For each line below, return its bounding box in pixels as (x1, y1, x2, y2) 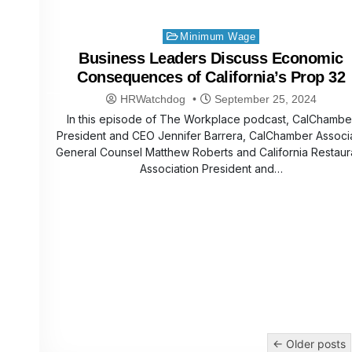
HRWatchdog (119, 93, 185, 106)
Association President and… (139, 162, 283, 176)
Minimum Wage (180, 31, 256, 43)
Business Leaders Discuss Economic (79, 49, 343, 68)
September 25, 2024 (211, 93, 317, 106)
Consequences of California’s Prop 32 (77, 68, 346, 86)
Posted (161, 29, 188, 39)
